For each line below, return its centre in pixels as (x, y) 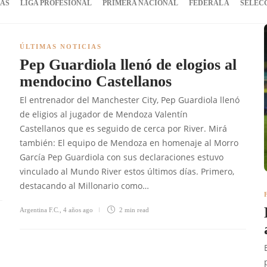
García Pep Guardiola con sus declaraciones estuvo (122, 157)
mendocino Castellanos (96, 81)
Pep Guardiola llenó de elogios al (128, 65)
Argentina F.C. (40, 210)
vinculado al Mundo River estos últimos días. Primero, (127, 171)
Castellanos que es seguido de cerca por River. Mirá (123, 128)
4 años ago (78, 210)
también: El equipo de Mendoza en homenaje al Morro (129, 143)
